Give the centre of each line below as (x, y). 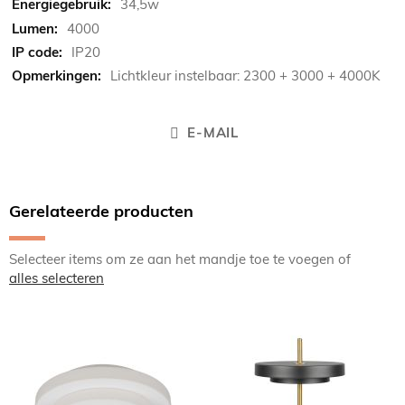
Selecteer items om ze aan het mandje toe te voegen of (180, 259)
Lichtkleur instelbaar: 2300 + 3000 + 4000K (245, 76)
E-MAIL (213, 133)
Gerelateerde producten (101, 212)
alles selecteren (57, 278)
